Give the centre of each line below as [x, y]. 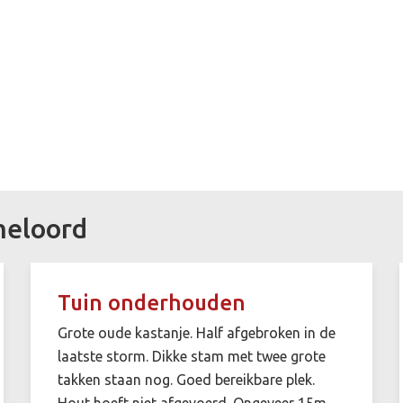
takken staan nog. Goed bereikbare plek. [186, 379]
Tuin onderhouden [151, 302]
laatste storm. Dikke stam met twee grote [191, 356]
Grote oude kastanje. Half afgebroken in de [196, 332]
